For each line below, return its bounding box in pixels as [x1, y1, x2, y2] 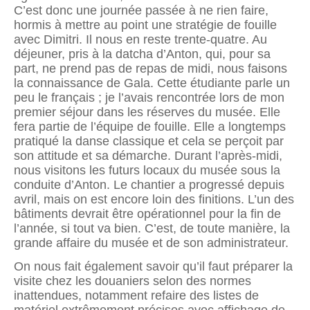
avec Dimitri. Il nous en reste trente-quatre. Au [14, 33, 267, 47]
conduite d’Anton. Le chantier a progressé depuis [14, 178, 284, 192]
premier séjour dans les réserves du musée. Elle [14, 105, 280, 120]
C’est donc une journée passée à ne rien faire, [14, 3, 268, 18]
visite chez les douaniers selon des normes [14, 273, 251, 288]
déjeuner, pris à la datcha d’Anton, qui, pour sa [14, 47, 271, 62]
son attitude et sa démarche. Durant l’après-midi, [14, 149, 282, 163]
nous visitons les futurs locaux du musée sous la [14, 163, 280, 178]
